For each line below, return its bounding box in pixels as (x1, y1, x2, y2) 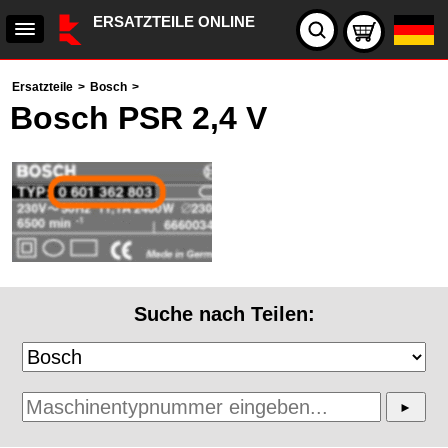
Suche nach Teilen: (133, 303, 315, 325)
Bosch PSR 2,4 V (10, 100, 267, 136)
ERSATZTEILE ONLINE (93, 13, 255, 30)
